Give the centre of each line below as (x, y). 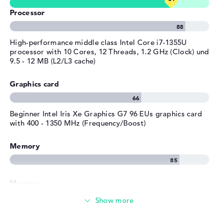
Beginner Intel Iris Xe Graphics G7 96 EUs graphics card (106, 114)
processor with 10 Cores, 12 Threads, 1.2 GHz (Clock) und (109, 52)
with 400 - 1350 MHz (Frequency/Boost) (78, 123)
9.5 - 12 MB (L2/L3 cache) (53, 61)
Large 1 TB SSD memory (52, 213)
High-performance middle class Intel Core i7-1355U (99, 43)
